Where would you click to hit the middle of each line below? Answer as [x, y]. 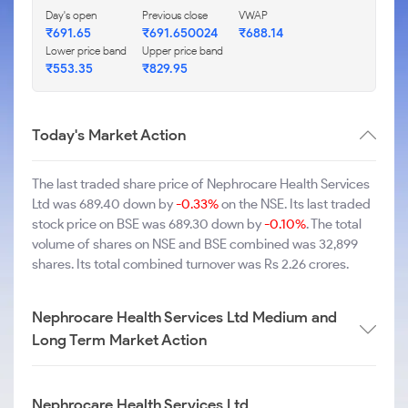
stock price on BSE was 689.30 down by [148, 224]
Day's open [71, 15]
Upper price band [183, 51]
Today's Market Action [109, 135]
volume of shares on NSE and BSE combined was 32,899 [195, 244]
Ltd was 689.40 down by [104, 204]
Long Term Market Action [119, 340]
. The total [334, 224]
